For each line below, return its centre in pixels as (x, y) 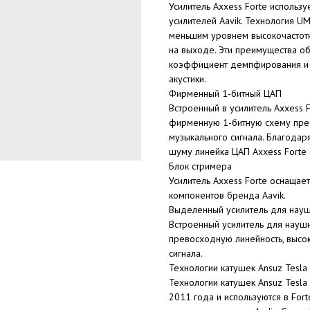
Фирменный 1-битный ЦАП (225, 93)
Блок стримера (200, 166)
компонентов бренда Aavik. (227, 195)
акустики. (188, 79)
